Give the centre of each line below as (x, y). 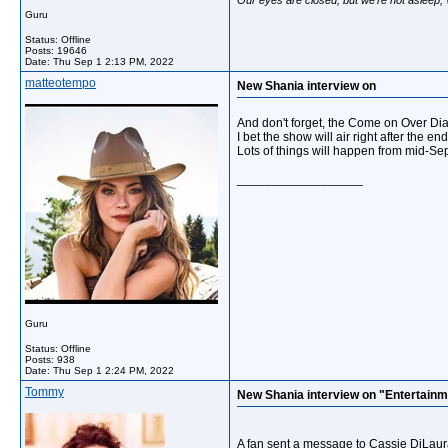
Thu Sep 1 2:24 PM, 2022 (113, 370)
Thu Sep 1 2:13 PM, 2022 (113, 61)
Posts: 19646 (56, 50)
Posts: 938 (50, 359)
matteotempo (60, 83)
